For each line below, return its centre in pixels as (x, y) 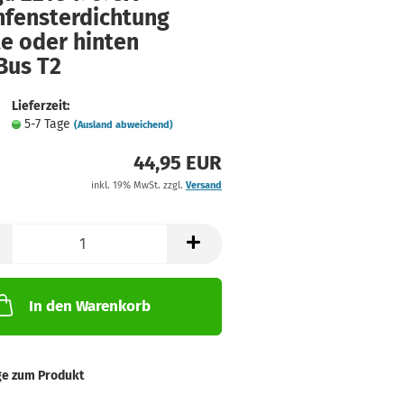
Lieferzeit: (40, 106)
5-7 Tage (49, 124)
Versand (203, 185)
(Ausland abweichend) (123, 125)
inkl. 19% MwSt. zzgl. (138, 185)
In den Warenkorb (89, 306)
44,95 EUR (177, 163)
